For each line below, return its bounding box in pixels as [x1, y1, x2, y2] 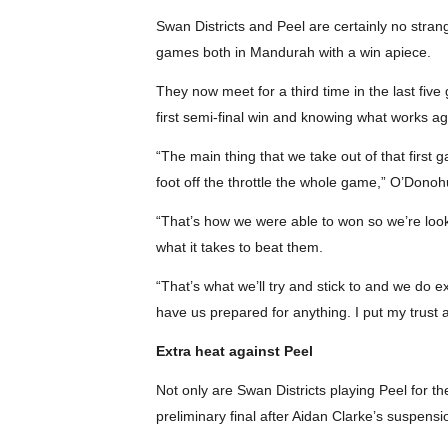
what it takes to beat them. [155, 239, 323, 255]
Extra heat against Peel [155, 343, 313, 359]
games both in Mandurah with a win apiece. [155, 44, 431, 60]
